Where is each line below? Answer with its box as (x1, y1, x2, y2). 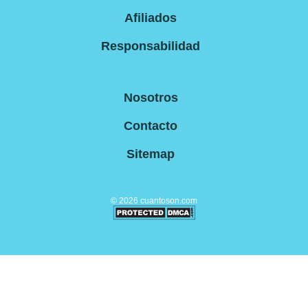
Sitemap (126, 147, 175, 162)
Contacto (124, 119, 177, 133)
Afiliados (124, 11, 177, 25)
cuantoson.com (138, 196, 197, 206)
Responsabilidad (101, 39, 200, 54)
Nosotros (123, 91, 178, 105)
